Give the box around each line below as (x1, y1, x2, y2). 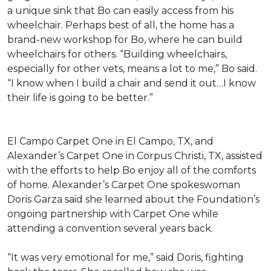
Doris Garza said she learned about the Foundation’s (7, 194, 260, 205)
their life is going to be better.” (7, 92, 155, 103)
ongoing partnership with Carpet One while (7, 208, 218, 220)
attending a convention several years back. (7, 223, 213, 234)
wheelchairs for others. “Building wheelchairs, (7, 48, 227, 60)
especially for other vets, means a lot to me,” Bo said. (7, 63, 257, 74)
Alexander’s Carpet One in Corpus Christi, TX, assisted (7, 150, 263, 162)
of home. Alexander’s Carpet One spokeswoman (7, 179, 240, 191)
